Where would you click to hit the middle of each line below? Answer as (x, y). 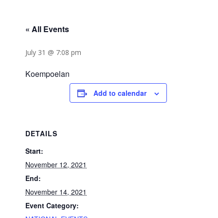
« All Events (47, 29)
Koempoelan (48, 74)
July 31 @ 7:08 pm (54, 52)
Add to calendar (120, 93)
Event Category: (52, 205)
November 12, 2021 (56, 164)
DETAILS (42, 133)
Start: (35, 151)
